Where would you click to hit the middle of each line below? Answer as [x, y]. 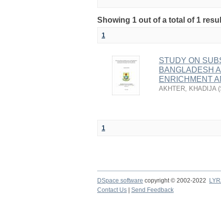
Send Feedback [152, 190]
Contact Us [112, 190]
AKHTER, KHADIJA [187, 89]
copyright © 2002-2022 [176, 181]
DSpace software [120, 181]
